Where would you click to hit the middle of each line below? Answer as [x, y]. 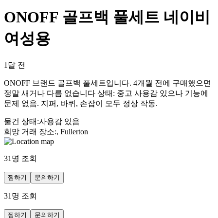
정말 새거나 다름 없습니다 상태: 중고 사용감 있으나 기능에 [106, 93]
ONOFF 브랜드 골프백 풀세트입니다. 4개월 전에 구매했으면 [108, 83]
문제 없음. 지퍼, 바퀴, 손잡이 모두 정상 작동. [81, 103]
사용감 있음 [59, 121]
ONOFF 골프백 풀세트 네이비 [107, 17]
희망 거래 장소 [29, 131]
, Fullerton [72, 131]
